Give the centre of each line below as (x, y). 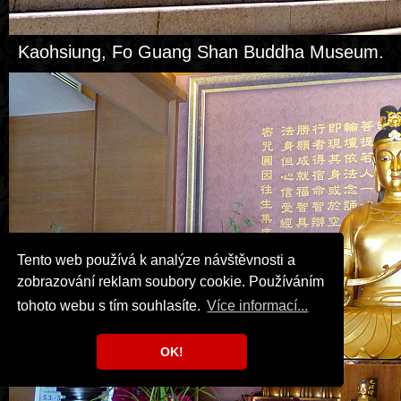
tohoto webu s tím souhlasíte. (111, 306)
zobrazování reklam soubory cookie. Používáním (171, 281)
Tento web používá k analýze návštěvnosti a (157, 260)
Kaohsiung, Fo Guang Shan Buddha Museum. (200, 52)
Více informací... (258, 306)
